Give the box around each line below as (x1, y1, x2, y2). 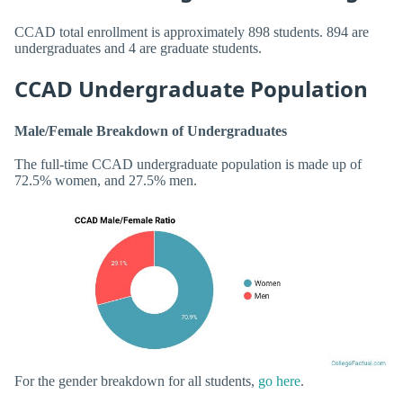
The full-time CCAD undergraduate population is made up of (14, 157, 362, 173)
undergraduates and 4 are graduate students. (14, 40, 262, 56)
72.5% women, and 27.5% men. (14, 173, 197, 189)
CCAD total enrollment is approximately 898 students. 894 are (14, 23, 369, 40)
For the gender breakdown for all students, (14, 372, 258, 389)
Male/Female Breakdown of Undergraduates (14, 123, 287, 139)
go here (258, 372, 300, 389)
